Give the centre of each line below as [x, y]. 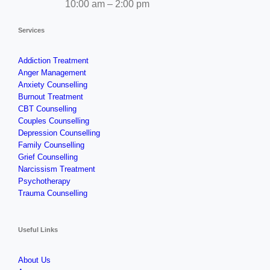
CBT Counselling [47, 109]
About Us [34, 260]
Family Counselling [51, 145]
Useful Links [38, 230]
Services [31, 30]
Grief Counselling [48, 157]
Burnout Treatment [50, 97]
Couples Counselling [53, 121]
